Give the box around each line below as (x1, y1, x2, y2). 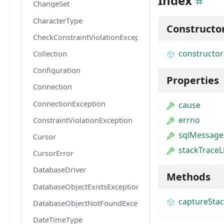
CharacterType (33, 15, 82, 25)
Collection (33, 48, 67, 59)
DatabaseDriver (33, 164, 86, 175)
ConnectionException (33, 98, 105, 108)
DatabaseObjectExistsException (33, 181, 140, 191)
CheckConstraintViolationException (33, 31, 153, 42)
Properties (166, 73, 219, 87)
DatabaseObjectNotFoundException (33, 197, 155, 208)
